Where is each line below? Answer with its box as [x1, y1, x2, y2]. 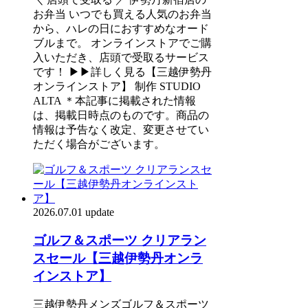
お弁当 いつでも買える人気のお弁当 [33, 8, 212, 20]
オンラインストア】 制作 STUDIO [33, 80, 201, 92]
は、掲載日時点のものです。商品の [33, 109, 209, 121]
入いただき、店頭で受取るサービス [33, 52, 209, 63]
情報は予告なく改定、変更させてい [33, 124, 209, 135]
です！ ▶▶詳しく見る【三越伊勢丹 [33, 66, 212, 78]
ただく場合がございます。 [33, 138, 165, 150]
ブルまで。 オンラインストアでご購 [33, 37, 212, 49]
